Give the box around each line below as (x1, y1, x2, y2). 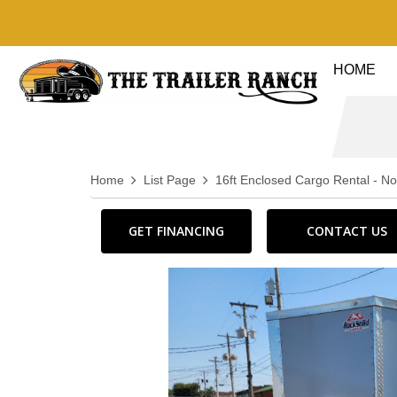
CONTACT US (307, 222, 388, 239)
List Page (144, 174, 196, 187)
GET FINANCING (128, 222, 225, 239)
